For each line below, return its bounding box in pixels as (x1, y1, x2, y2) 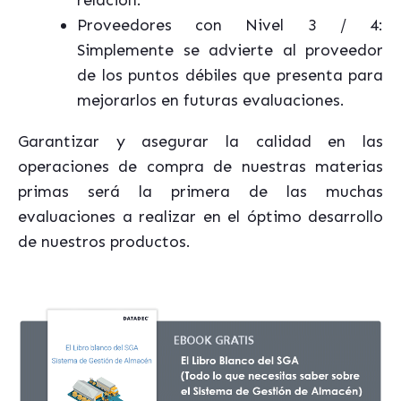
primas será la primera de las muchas (18, 182, 383, 201)
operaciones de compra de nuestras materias (18, 157, 383, 176)
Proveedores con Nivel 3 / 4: (77, 15, 383, 35)
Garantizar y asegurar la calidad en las (18, 132, 383, 151)
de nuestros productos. (18, 232, 191, 252)
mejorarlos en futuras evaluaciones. (77, 90, 345, 110)
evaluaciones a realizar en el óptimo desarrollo (18, 207, 383, 226)
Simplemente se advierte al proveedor (77, 40, 383, 60)
